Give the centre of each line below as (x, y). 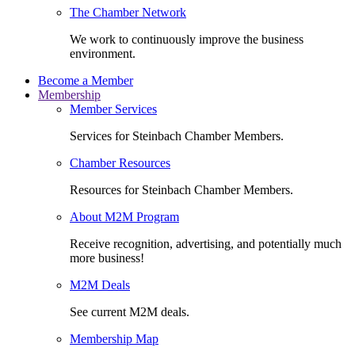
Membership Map (114, 338)
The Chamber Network (128, 12)
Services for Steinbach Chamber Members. (177, 136)
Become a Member (86, 80)
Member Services (113, 109)
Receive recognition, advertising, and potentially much (206, 243)
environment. (103, 53)
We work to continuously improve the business (187, 39)
